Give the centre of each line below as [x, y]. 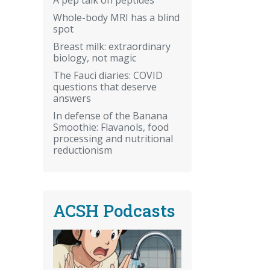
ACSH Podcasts [114, 210]
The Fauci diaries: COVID [108, 75]
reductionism [83, 150]
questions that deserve [105, 86]
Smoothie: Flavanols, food [111, 127]
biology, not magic [95, 58]
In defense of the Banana [110, 115]
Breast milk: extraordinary [112, 46]
